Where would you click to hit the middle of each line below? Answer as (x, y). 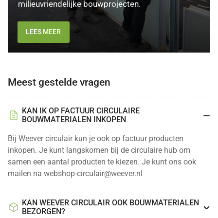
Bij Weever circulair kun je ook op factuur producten (95, 139)
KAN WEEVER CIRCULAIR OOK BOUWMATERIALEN (110, 203)
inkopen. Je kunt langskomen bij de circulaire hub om (99, 150)
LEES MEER (44, 32)
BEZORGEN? (44, 212)
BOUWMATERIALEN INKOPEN (74, 119)
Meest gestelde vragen (59, 82)
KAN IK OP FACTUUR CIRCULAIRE (81, 110)
